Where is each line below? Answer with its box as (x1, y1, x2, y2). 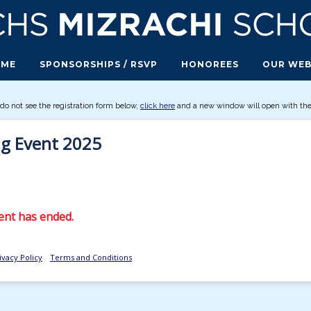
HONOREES (181, 59, 239, 69)
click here (140, 101, 175, 110)
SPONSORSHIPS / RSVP (40, 59, 158, 69)
